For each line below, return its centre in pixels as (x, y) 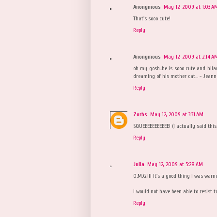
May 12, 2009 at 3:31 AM (177, 114)
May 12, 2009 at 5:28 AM (175, 164)
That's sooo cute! (152, 18)
